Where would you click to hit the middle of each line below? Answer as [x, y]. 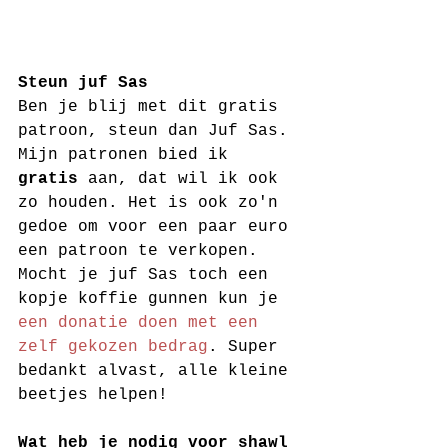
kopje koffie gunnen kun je [153, 299]
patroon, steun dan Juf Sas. [158, 131]
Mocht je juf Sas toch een [148, 275]
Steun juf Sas [83, 83]
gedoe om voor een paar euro [158, 227]
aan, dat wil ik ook [183, 179]
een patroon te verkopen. [143, 251]
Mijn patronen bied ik [128, 155]
